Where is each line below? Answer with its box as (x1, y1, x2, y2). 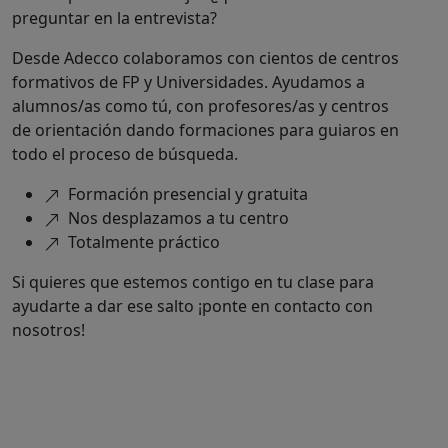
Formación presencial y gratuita (68, 183, 308, 205)
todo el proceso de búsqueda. (12, 143, 238, 165)
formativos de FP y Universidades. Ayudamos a (12, 71, 365, 93)
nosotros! (12, 319, 85, 341)
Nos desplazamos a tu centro (68, 207, 289, 229)
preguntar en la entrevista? (12, 7, 217, 29)
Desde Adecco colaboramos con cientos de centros (12, 47, 399, 69)
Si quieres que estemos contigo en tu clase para (12, 271, 374, 293)
